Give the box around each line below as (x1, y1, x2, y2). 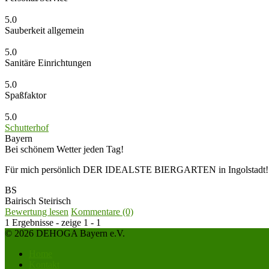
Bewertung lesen (5, 206, 68, 217)
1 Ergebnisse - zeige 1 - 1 (5, 217, 101, 228)
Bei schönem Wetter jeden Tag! (5, 144, 124, 154)
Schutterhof (5, 122, 49, 133)
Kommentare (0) (71, 206, 133, 217)
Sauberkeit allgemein (5, 25, 84, 35)
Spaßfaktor (5, 89, 46, 100)
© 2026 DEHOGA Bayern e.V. (5, 228, 125, 238)
